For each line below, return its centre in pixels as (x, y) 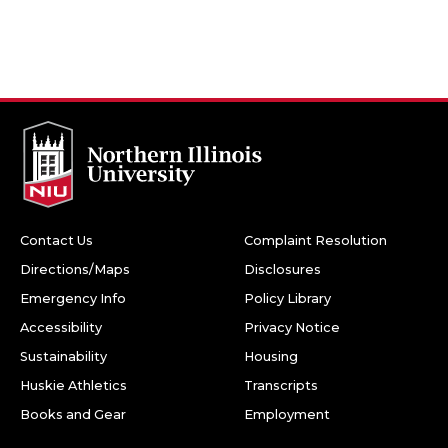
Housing (271, 356)
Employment (287, 414)
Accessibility (61, 327)
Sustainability (63, 356)
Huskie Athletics (73, 385)
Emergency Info (73, 298)
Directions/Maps (75, 269)
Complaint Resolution (315, 240)
